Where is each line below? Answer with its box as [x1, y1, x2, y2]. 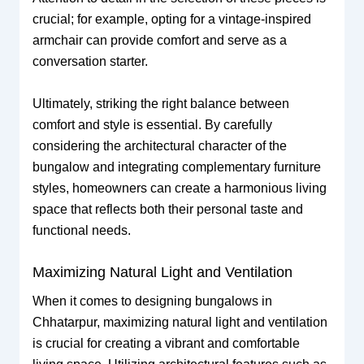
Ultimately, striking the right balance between [32, 96, 289, 110]
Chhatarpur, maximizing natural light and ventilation [32, 315, 327, 330]
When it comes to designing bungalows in [32, 294, 272, 309]
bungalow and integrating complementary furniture [32, 159, 321, 174]
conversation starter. [32, 54, 148, 68]
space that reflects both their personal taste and [32, 201, 303, 216]
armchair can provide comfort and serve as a [32, 32, 287, 47]
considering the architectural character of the [32, 138, 287, 153]
